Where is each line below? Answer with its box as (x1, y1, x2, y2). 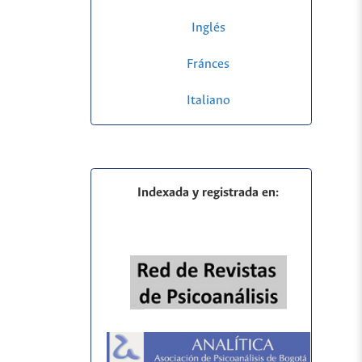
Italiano (186, 93, 230, 107)
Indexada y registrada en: (137, 186, 280, 200)
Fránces (187, 57, 230, 71)
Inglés (191, 20, 225, 35)
